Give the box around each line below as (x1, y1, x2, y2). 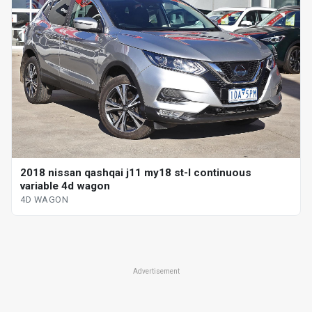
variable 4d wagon (20, 180, 110, 193)
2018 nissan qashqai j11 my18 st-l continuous (20, 166, 251, 180)
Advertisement (132, 267, 180, 276)
